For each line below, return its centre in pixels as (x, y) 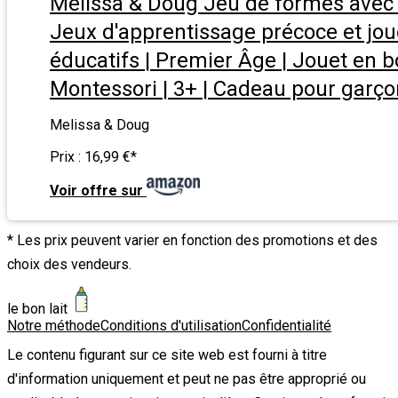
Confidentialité (287, 325)
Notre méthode (54, 325)
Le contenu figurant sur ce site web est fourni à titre (167, 354)
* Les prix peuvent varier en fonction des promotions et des (192, 241)
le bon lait (37, 308)
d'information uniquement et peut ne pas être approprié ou (187, 378)
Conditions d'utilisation (171, 325)
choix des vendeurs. (69, 265)
